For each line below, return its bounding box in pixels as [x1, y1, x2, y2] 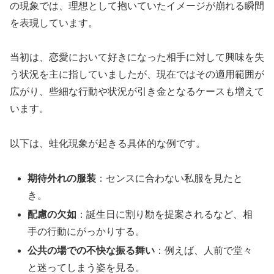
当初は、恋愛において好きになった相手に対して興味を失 [10, 52, 264, 63]
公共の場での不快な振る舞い [28, 245, 155, 256]
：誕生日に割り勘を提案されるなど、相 [76, 209, 253, 220]
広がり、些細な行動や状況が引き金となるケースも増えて [10, 86, 264, 97]
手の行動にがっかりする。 [28, 226, 146, 237]
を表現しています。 [10, 17, 98, 28]
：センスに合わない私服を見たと [96, 172, 243, 183]
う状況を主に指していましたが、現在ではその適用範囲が [10, 69, 264, 80]
